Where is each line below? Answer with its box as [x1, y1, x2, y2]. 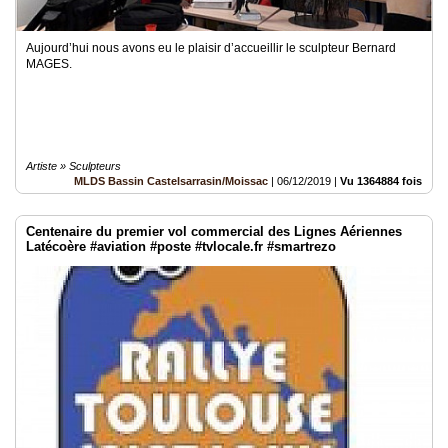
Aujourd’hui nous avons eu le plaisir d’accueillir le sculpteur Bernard [26, 41, 396, 55]
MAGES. [26, 57, 78, 71]
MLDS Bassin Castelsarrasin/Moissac [74, 175, 268, 187]
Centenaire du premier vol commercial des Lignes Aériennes [26, 224, 402, 239]
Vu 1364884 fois [340, 175, 422, 187]
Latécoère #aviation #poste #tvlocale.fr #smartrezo [26, 239, 336, 254]
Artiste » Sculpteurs [26, 160, 121, 172]
